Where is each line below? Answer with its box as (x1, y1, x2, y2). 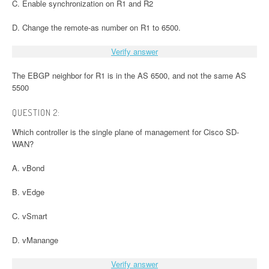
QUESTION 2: (12, 107, 60, 119)
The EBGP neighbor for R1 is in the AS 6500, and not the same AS (12, 70, 246, 82)
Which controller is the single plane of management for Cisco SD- (12, 126, 239, 138)
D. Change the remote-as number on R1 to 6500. (12, 22, 181, 34)
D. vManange (12, 234, 58, 246)
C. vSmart (12, 210, 47, 222)
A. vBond (12, 162, 44, 174)
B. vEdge (12, 186, 44, 198)
